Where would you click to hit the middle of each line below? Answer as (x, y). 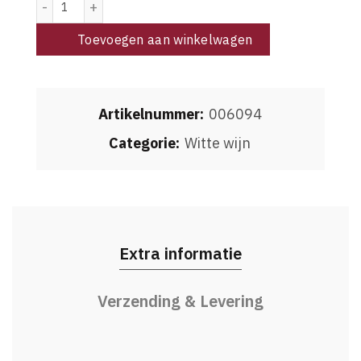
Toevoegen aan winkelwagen (165, 39)
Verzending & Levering (180, 301)
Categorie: (146, 143)
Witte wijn (218, 143)
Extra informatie (180, 253)
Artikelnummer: (152, 114)
